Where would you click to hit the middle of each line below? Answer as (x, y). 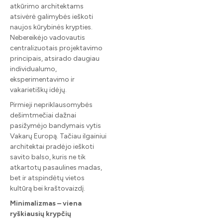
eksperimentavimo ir (42, 79)
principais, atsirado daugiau (55, 58)
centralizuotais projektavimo (56, 48)
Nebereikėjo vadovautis (48, 37)
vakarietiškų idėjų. (38, 90)
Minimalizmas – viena (46, 203)
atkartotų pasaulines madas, (56, 167)
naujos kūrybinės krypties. (51, 27)
